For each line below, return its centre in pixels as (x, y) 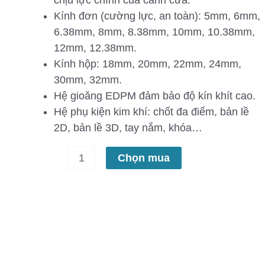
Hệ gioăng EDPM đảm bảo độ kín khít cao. (154, 96)
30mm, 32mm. (88, 80)
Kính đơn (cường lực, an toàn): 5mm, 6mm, (157, 16)
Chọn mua (144, 158)
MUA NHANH (99, 222)
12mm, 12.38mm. (95, 48)
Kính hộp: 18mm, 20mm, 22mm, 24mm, (147, 64)
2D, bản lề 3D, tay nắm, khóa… (128, 127)
